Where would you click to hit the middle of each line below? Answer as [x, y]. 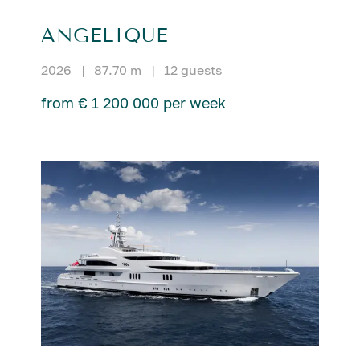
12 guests [192, 70]
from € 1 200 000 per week [133, 103]
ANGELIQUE [104, 36]
